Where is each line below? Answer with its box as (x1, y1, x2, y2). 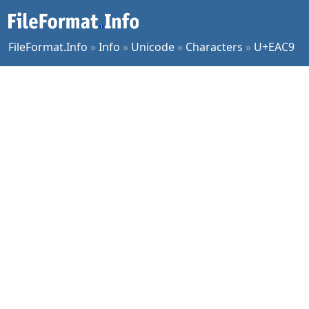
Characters (186, 39, 243, 54)
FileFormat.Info (8, 39, 88, 54)
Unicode (131, 39, 175, 54)
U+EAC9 (254, 39, 295, 54)
